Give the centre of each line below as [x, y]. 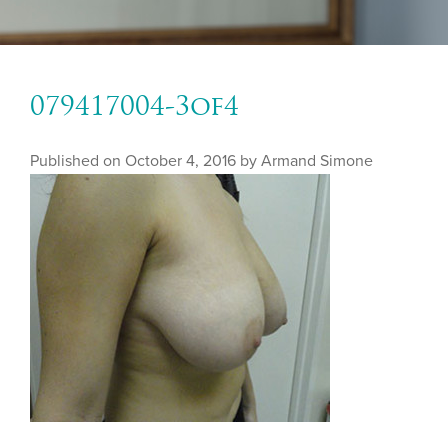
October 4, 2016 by [193, 161]
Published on [77, 161]
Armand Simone [317, 161]
